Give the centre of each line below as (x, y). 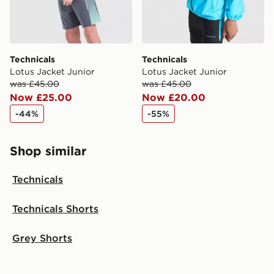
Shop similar (48, 150)
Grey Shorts (42, 238)
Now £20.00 (174, 97)
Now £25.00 (41, 97)
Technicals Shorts (55, 208)
